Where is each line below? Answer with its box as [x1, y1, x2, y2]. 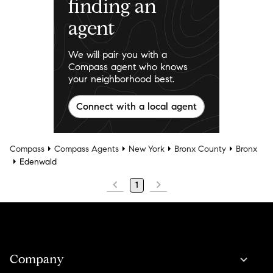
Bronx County [174, 143, 226, 154]
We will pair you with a [68, 48, 167, 60]
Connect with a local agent [76, 100, 197, 112]
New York [129, 143, 165, 154]
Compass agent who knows [68, 60, 188, 73]
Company [10, 251, 64, 267]
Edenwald [19, 156, 57, 167]
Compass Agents [54, 143, 119, 154]
